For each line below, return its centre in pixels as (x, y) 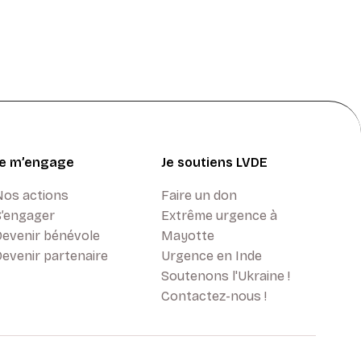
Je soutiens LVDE (214, 162)
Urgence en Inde (212, 256)
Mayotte (188, 236)
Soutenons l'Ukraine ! (226, 276)
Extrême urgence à (219, 216)
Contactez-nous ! (214, 296)
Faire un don (199, 195)
